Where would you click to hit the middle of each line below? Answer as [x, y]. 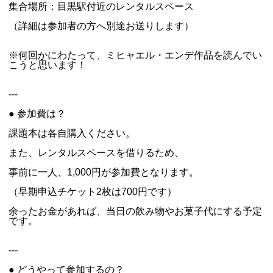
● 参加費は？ [37, 114]
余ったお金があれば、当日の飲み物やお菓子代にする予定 [135, 211]
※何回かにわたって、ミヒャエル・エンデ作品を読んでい [135, 55]
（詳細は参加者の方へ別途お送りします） [101, 26]
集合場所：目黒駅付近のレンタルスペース [101, 6]
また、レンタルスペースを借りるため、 [96, 153]
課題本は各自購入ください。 [72, 133]
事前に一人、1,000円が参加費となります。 [104, 172]
